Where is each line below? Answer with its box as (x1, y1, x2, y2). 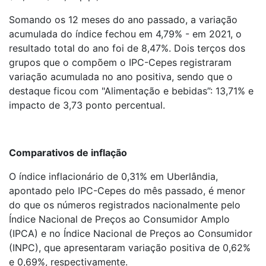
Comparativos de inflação (9, 146, 127, 159)
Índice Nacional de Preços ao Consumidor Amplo (9, 213, 230, 225)
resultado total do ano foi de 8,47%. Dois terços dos (9, 42, 245, 54)
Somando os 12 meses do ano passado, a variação (9, 13, 237, 26)
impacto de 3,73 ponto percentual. (9, 99, 165, 111)
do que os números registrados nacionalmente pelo (9, 198, 240, 211)
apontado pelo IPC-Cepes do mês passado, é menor (9, 184, 245, 197)
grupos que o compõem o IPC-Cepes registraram (9, 56, 232, 68)
